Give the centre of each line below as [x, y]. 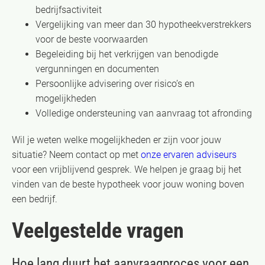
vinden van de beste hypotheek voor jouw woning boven [128, 184]
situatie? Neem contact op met [76, 154]
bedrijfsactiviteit [69, 9]
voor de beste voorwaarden [92, 39]
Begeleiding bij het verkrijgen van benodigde [127, 54]
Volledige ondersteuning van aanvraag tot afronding [144, 113]
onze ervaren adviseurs [189, 154]
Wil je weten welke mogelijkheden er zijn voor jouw [117, 140]
